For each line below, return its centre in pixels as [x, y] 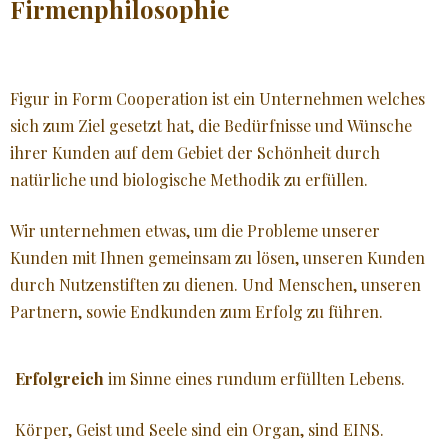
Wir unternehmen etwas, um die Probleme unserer [195, 230]
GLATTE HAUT [56, 90]
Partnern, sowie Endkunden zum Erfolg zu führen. [196, 311]
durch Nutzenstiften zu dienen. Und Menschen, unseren [215, 284]
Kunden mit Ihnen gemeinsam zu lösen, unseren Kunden [219, 257]
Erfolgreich [59, 378]
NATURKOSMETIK [67, 142]
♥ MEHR [34, 194]
